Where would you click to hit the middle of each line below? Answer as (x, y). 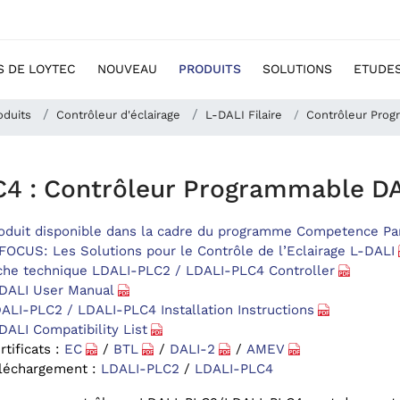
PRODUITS (210, 69)
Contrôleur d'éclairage (118, 115)
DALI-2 (192, 349)
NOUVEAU (127, 69)
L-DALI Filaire (243, 115)
